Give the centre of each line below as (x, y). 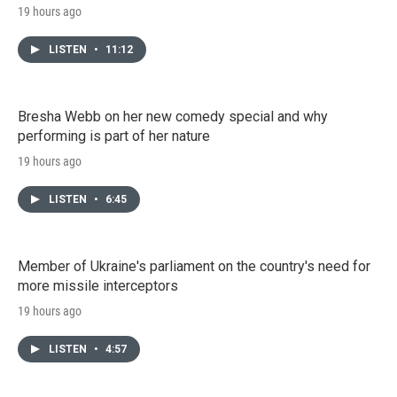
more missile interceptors (98, 285)
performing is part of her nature (114, 136)
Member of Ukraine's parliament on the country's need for (194, 266)
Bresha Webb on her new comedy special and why (173, 116)
